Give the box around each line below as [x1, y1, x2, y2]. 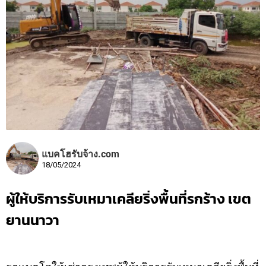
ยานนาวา [6, 210, 59, 231]
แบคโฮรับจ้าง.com [42, 148, 119, 160]
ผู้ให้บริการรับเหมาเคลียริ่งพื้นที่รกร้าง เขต [6, 188, 251, 210]
